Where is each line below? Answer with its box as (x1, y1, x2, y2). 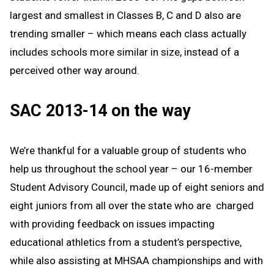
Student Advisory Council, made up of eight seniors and (10, 181, 264, 194)
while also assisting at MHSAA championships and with (10, 254, 263, 267)
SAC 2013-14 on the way (10, 100, 190, 120)
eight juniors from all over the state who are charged (10, 199, 254, 212)
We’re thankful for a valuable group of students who (10, 144, 246, 157)
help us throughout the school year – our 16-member (10, 163, 253, 176)
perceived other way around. (10, 64, 139, 76)
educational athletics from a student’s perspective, (10, 236, 242, 249)
